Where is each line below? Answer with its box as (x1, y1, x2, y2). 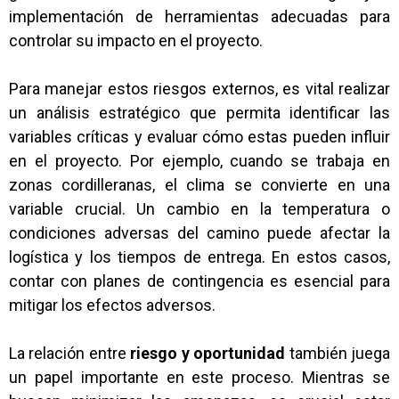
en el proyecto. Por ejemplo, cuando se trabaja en (9, 151, 390, 170)
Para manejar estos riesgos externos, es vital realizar (9, 79, 390, 98)
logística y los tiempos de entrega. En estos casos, (9, 248, 390, 266)
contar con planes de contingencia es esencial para (9, 272, 390, 290)
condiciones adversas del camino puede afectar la (9, 224, 390, 242)
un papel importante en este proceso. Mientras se (9, 368, 390, 387)
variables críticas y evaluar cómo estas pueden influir (9, 127, 390, 146)
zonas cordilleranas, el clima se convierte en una (9, 175, 390, 194)
